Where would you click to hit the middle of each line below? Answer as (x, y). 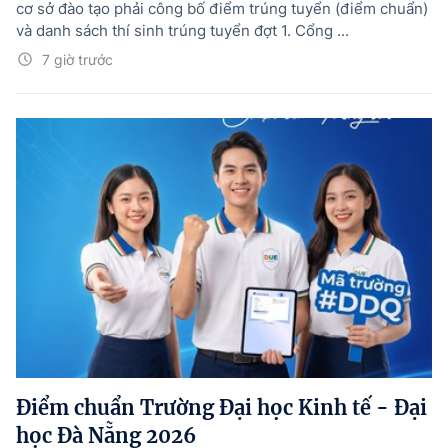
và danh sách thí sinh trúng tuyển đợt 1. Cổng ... (182, 31)
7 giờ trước (77, 60)
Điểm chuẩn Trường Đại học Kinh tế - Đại (221, 408)
